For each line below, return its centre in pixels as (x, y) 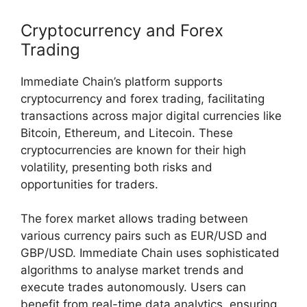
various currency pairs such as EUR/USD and (144, 236)
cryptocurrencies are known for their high (133, 150)
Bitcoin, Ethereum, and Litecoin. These (127, 133)
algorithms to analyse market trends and (132, 270)
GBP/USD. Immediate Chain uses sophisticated (150, 253)
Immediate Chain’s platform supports (122, 81)
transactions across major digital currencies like (151, 115)
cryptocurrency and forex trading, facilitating (143, 98)
